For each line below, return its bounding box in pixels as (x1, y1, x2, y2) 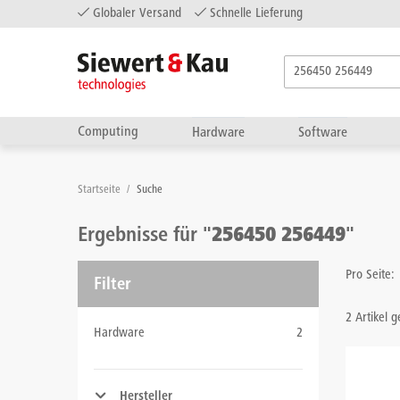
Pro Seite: (346, 269, 395, 282)
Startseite (78, 185, 123, 196)
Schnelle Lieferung (206, 7, 303, 21)
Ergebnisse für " (78, 226, 212, 247)
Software (298, 126, 347, 140)
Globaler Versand (89, 7, 181, 21)
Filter (94, 277, 131, 295)
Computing (78, 125, 138, 139)
